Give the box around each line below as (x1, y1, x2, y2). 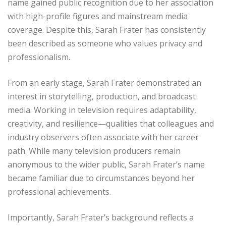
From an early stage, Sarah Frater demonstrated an (8, 77, 201, 89)
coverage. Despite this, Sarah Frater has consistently (8, 24, 206, 36)
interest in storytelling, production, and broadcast (8, 91, 196, 102)
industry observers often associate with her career (8, 132, 199, 143)
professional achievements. (8, 186, 111, 198)
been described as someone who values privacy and (8, 38, 202, 49)
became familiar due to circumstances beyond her (8, 173, 195, 184)
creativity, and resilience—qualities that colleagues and (8, 118, 214, 130)
